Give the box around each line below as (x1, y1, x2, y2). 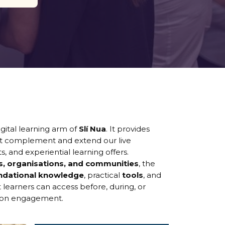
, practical (84, 170, 123, 180)
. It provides (106, 124, 150, 134)
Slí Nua (79, 124, 106, 134)
